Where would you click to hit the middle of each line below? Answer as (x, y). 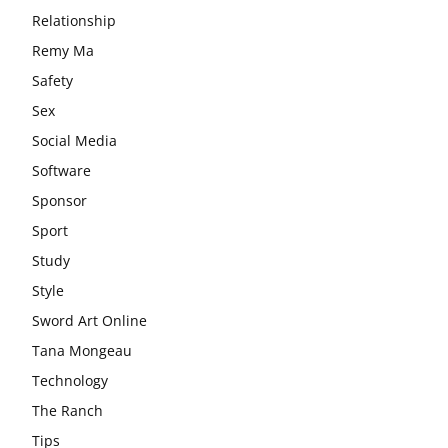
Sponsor (59, 200)
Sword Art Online (89, 320)
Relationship (74, 20)
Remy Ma (63, 50)
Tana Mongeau (82, 350)
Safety (52, 80)
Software (61, 170)
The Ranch (67, 410)
